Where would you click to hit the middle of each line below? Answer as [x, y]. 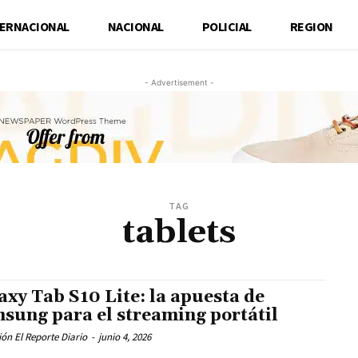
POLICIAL [227, 26]
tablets [179, 232]
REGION [311, 26]
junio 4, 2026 [125, 336]
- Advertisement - [179, 82]
